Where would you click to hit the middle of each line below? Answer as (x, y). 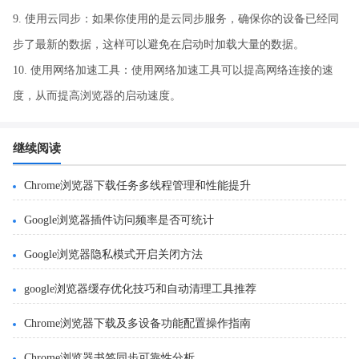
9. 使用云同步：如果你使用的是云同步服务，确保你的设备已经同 (176, 18)
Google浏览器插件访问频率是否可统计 (119, 220)
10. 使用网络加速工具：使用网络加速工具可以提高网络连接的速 (173, 70)
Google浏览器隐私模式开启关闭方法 (113, 254)
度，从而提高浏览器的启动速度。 (97, 95)
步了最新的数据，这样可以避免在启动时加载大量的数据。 (159, 44)
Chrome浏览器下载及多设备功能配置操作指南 (137, 323)
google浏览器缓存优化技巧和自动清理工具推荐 (140, 288)
